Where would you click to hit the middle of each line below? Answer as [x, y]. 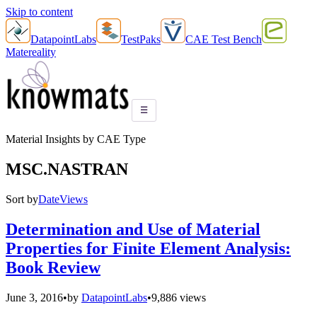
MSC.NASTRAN [67, 169]
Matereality [31, 52]
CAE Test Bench [224, 39]
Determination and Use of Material [133, 229]
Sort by [22, 199]
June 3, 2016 [34, 297]
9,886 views [179, 297]
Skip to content [39, 12]
